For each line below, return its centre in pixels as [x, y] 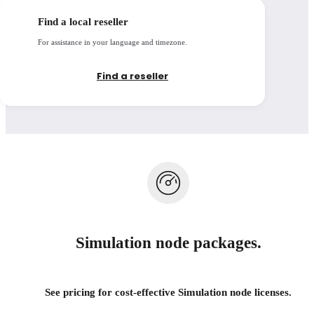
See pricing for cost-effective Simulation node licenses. [168, 292]
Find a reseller [132, 76]
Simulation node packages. [168, 242]
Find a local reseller [83, 21]
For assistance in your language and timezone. [112, 42]
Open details [157, 21]
